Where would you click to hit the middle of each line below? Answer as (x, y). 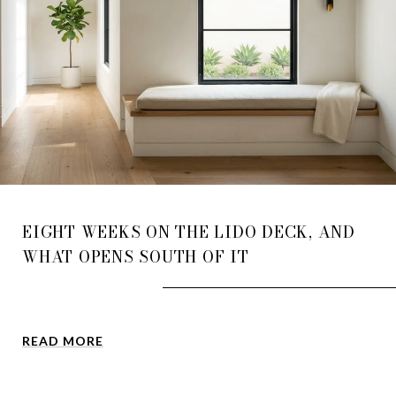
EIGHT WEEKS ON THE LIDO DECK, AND (189, 232)
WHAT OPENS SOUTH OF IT (136, 256)
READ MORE (63, 340)
